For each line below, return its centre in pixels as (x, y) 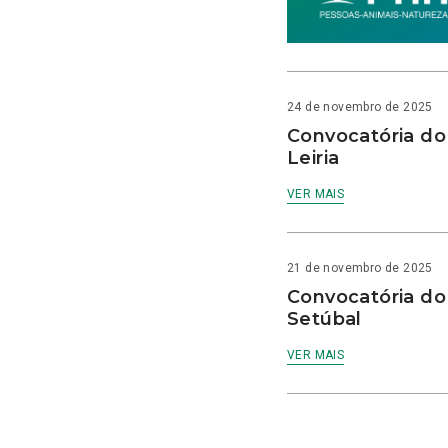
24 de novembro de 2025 (359, 107)
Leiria (313, 158)
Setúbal (324, 319)
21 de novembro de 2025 (359, 268)
